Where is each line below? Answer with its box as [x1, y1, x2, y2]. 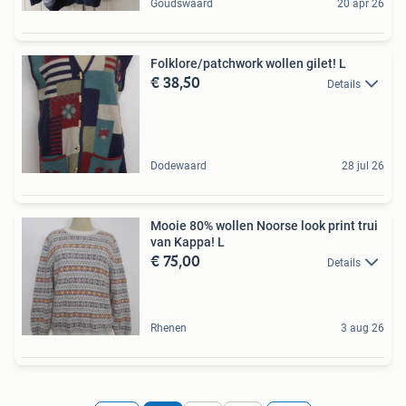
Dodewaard [150, 159, 207, 172]
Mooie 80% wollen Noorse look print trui [150, 217, 378, 233]
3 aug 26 [341, 321, 384, 334]
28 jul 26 [342, 159, 384, 172]
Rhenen [150, 321, 187, 334]
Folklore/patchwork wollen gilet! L [150, 55, 346, 71]
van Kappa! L [150, 234, 225, 249]
